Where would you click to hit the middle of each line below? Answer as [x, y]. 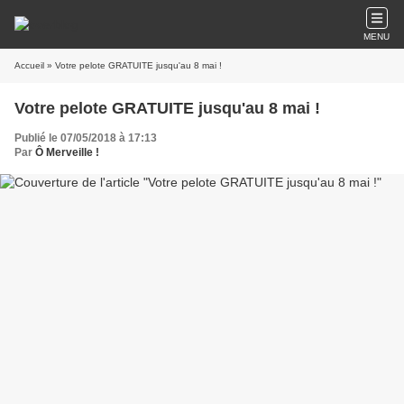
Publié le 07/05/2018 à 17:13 [86, 138]
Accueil [29, 65]
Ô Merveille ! [67, 152]
